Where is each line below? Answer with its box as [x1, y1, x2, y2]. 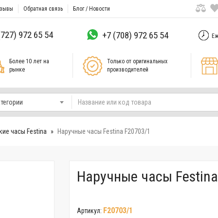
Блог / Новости [73, 5, 110, 12]
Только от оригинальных [107, 57, 167, 65]
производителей [107, 66, 148, 73]
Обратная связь [23, 5, 63, 12]
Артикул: [76, 207, 103, 215]
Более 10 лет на [9, 57, 49, 65]
